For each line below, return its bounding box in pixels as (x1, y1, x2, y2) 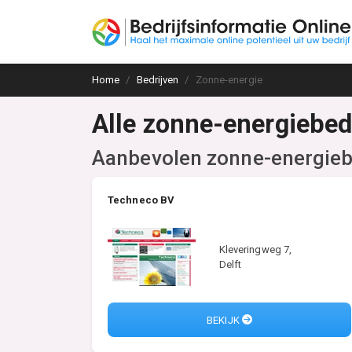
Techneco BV (108, 194, 175, 206)
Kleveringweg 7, (218, 243, 292, 255)
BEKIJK (207, 313, 242, 326)
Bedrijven (136, 74, 179, 86)
